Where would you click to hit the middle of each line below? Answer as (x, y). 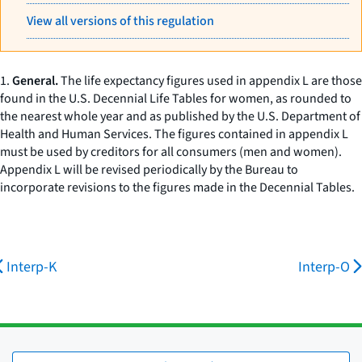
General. (35, 81)
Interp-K (32, 267)
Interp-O (324, 267)
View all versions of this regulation (120, 21)
